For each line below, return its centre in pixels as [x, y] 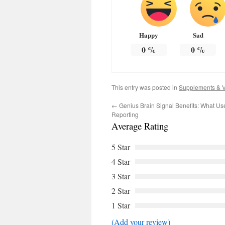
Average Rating [140, 126]
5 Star [121, 147]
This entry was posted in [145, 87]
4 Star [121, 162]
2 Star [121, 191]
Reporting [125, 115]
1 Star [121, 205]
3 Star [121, 176]
